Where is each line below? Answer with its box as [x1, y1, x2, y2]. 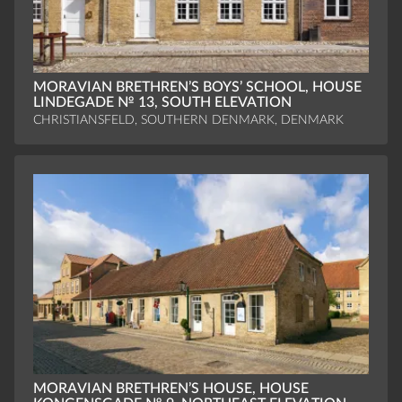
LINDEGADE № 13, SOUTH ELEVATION [32, 94, 292, 109]
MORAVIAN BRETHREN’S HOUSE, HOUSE [32, 381, 309, 397]
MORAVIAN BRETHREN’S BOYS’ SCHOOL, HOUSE [32, 79, 362, 94]
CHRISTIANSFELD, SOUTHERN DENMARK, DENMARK [32, 112, 344, 127]
